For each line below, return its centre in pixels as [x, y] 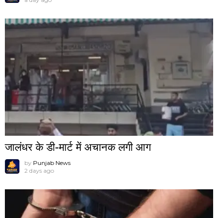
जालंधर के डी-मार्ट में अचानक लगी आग [78, 147]
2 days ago [39, 171]
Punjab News [52, 163]
